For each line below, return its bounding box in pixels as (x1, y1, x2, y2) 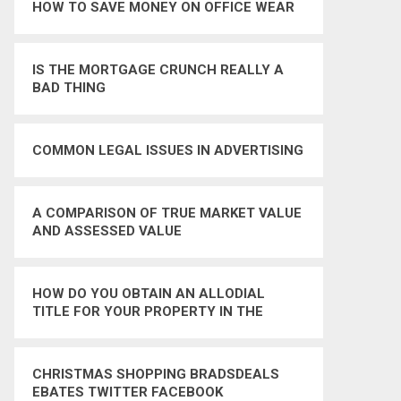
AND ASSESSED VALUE (32, 223, 182, 239)
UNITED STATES (32, 321, 136, 337)
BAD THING (32, 80, 106, 96)
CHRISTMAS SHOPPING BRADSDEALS (32, 366, 279, 382)
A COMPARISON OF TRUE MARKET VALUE (32, 205, 302, 221)
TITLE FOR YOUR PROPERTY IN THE (32, 303, 263, 320)
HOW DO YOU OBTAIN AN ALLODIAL (32, 286, 265, 302)
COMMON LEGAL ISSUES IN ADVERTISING (32, 142, 303, 158)
